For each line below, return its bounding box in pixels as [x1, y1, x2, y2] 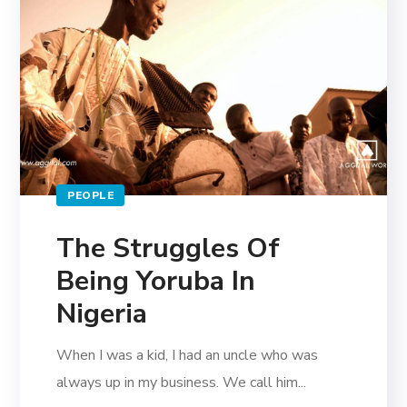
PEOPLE [67, 188, 114, 203]
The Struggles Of [56, 230, 281, 268]
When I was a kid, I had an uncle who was [56, 345, 319, 366]
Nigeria [56, 295, 148, 333]
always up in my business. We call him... [56, 372, 307, 393]
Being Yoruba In [56, 263, 256, 301]
